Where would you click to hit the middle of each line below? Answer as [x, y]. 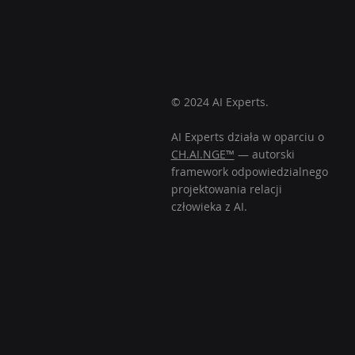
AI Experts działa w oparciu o [247, 137]
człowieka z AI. [209, 206]
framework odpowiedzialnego [249, 172]
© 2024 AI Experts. [221, 102]
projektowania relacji [226, 189]
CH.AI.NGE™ [202, 154]
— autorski [264, 154]
